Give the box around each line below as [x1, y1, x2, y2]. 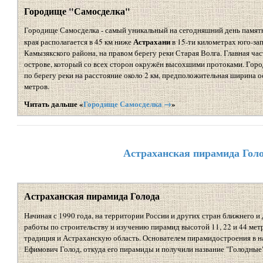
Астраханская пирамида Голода [23, 189, 160, 203]
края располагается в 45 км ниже [23, 36, 133, 48]
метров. [23, 81, 49, 92]
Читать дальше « [23, 98, 83, 110]
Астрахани [133, 36, 170, 48]
